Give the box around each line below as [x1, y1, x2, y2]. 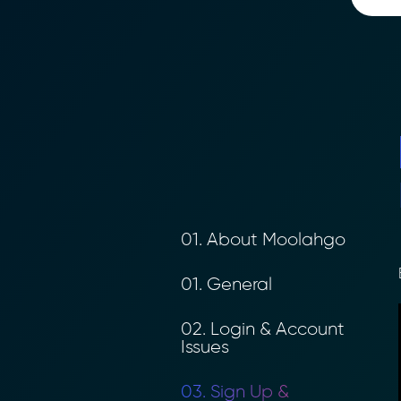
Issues [174, 337, 223, 357]
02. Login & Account [174, 320, 338, 339]
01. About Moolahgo [174, 230, 339, 250]
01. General [174, 275, 266, 294]
